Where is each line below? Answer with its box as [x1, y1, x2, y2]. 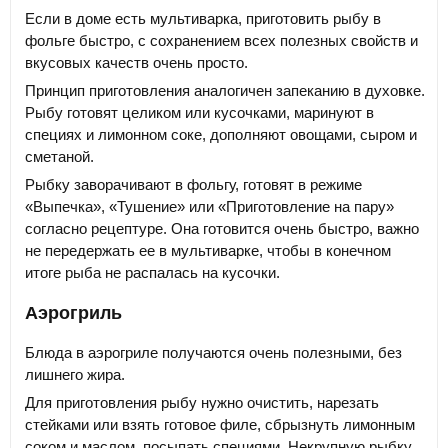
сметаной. [25, 147, 94, 165]
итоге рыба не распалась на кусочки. [25, 263, 280, 281]
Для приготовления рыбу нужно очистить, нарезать [25, 393, 379, 411]
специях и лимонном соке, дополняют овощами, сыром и [25, 125, 417, 143]
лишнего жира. [25, 365, 125, 383]
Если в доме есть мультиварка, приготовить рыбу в [25, 9, 381, 27]
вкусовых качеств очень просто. [25, 53, 248, 71]
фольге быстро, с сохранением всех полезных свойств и [25, 31, 418, 49]
